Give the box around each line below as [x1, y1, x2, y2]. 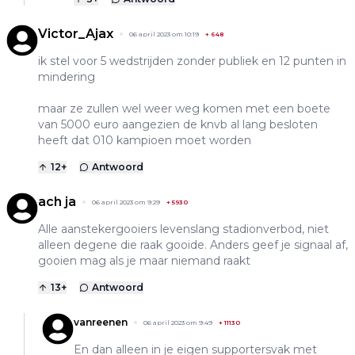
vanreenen [74, 315, 128, 328]
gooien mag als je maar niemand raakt [38, 253, 250, 268]
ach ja [38, 193, 76, 209]
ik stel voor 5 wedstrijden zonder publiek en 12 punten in [38, 53, 346, 68]
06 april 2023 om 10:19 [129, 29, 199, 38]
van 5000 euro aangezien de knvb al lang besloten [38, 116, 318, 132]
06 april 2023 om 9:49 [143, 318, 212, 326]
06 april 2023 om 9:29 [92, 197, 160, 206]
